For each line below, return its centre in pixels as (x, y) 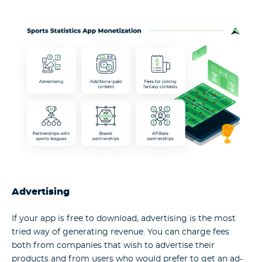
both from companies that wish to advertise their (113, 246)
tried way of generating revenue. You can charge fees (120, 232)
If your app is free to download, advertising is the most (124, 219)
